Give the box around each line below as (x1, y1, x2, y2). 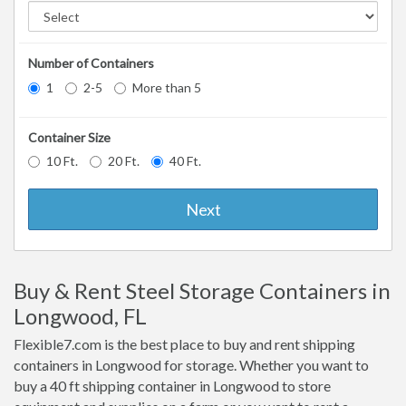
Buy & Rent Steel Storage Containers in (14, 277, 391, 304)
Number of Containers (28, 55, 154, 72)
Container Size (28, 129, 111, 145)
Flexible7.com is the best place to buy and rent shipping (14, 335, 355, 353)
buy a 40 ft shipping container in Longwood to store (14, 377, 331, 395)
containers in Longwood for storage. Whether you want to (14, 356, 369, 374)
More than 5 (132, 79, 201, 95)
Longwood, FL (14, 303, 147, 330)
